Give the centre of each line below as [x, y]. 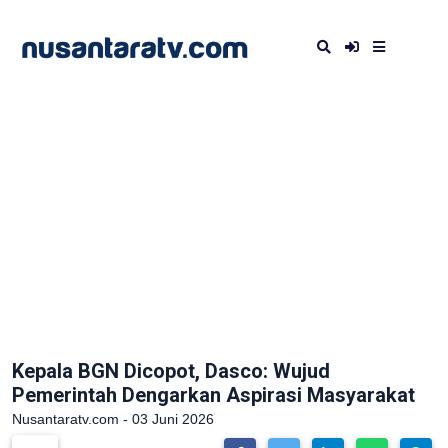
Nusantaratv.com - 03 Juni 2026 [113, 419]
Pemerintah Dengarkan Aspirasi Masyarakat [213, 395]
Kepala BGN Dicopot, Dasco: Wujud [171, 371]
